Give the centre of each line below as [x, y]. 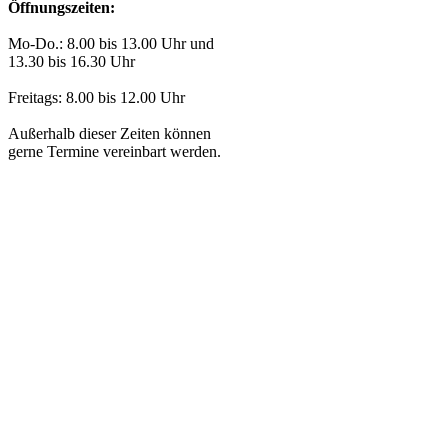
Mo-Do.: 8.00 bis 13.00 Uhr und [111, 44]
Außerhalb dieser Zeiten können [109, 134]
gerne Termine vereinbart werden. [114, 152]
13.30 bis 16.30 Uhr [71, 62]
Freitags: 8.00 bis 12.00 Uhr [96, 98]
